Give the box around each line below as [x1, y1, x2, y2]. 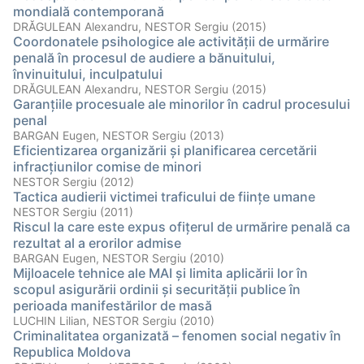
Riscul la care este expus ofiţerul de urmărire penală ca [13, 219, 350, 235]
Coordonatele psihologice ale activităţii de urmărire [13, 33, 329, 50]
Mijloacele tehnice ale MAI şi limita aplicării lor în [13, 265, 308, 281]
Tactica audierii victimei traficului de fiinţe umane [13, 188, 315, 205]
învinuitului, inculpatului [13, 66, 162, 82]
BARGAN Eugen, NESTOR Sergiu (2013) [13, 128, 224, 142]
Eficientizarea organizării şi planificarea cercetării [13, 142, 317, 158]
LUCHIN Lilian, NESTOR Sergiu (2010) [13, 314, 214, 327]
